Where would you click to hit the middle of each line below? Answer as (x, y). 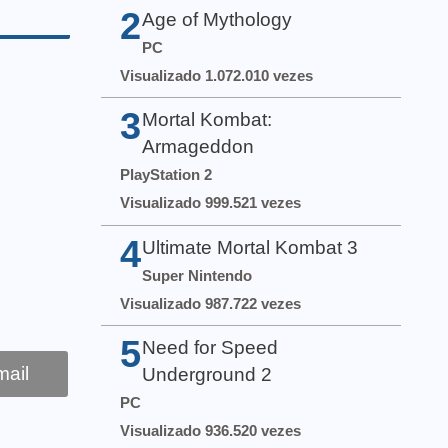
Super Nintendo (197, 275)
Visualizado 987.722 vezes (211, 303)
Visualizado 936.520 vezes (211, 430)
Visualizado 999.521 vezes (211, 203)
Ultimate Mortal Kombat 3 (250, 247)
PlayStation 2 (166, 175)
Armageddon (198, 147)
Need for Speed (210, 347)
